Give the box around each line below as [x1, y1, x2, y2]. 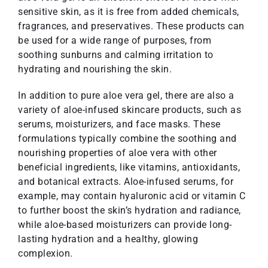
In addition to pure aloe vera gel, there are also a [18, 89, 234, 101]
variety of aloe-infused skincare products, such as [18, 103, 241, 115]
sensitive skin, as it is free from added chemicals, [18, 5, 239, 17]
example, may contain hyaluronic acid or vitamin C [18, 190, 246, 202]
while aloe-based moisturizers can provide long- [18, 218, 232, 230]
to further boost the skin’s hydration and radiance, [18, 204, 241, 216]
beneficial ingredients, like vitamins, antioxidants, [18, 161, 240, 173]
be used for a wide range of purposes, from [18, 34, 211, 46]
